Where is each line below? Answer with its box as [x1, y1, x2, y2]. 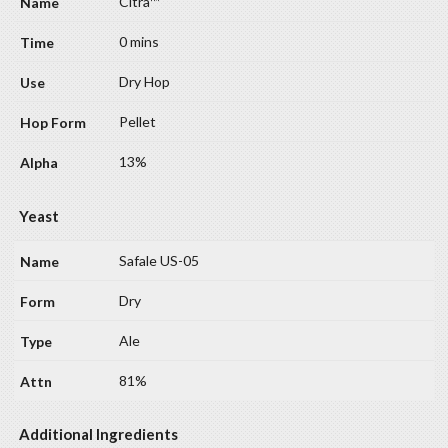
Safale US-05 [119, 251, 199, 269]
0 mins [119, 32, 159, 50]
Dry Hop [119, 72, 170, 90]
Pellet [119, 112, 156, 130]
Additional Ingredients [19, 425, 178, 444]
